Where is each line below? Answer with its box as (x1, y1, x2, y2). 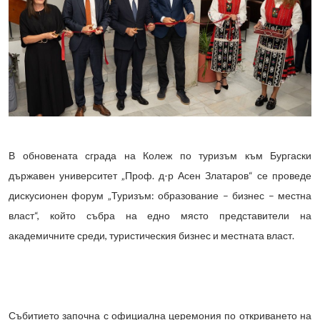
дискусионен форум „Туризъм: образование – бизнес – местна (9, 189, 311, 202)
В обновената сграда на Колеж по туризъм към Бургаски (9, 149, 311, 162)
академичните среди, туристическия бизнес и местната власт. (9, 229, 294, 242)
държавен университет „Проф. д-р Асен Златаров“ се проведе (9, 169, 311, 182)
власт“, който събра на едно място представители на (9, 209, 311, 222)
